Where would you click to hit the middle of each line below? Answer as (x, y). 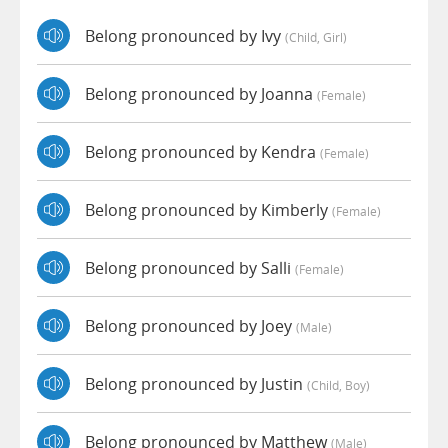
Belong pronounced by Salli (190, 267)
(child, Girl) (316, 36)
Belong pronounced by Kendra (202, 151)
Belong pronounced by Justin (196, 383)
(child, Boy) (338, 384)
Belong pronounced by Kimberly (208, 209)
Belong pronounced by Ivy (185, 35)
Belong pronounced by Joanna (201, 93)
